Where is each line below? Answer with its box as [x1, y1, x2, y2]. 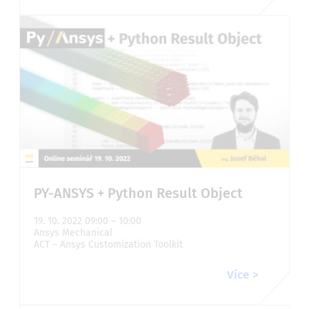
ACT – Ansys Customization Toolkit [34, 238, 183, 250]
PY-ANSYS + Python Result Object [34, 184, 243, 201]
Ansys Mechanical [34, 226, 112, 239]
